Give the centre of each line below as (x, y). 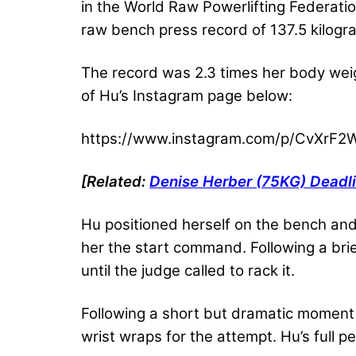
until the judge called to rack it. (188, 270)
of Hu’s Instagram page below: (187, 95)
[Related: (115, 181)
